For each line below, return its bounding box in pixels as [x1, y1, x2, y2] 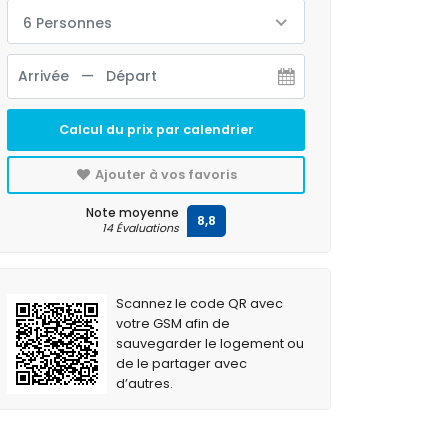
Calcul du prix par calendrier [58, 121, 254, 138]
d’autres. [116, 375, 174, 392]
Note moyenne [86, 204, 179, 221]
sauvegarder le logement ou [116, 335, 305, 352]
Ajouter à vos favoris [92, 166, 238, 183]
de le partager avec [116, 355, 248, 372]
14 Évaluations [102, 220, 179, 236]
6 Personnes [23, 13, 112, 33]
